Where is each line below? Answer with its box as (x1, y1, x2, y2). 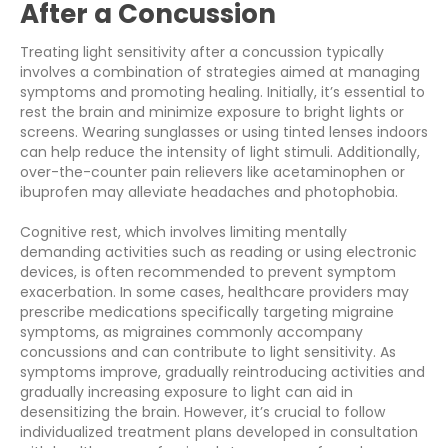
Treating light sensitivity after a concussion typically (20, 42, 384, 63)
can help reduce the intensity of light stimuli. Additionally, (20, 142, 420, 163)
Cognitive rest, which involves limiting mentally (20, 222, 347, 243)
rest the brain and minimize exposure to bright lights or (20, 102, 404, 123)
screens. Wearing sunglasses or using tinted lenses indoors (20, 122, 428, 143)
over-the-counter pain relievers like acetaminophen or (20, 162, 405, 183)
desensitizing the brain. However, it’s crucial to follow (20, 402, 385, 423)
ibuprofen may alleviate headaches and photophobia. (20, 182, 402, 203)
